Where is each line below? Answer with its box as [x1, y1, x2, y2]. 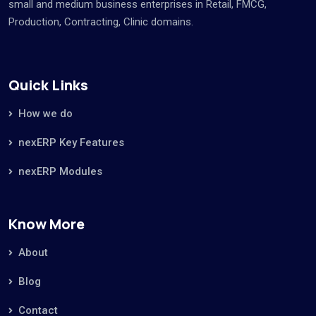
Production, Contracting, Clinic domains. [8, 15, 193, 28]
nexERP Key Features [18, 135, 124, 149]
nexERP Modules [18, 164, 102, 178]
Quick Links [8, 75, 88, 95]
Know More [8, 214, 85, 233]
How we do [18, 107, 73, 120]
